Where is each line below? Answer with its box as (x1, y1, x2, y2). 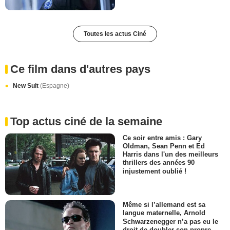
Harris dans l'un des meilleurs (123, 150, 218, 159)
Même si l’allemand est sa (123, 201, 205, 209)
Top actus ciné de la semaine (10, 115, 162, 128)
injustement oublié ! (123, 167, 186, 175)
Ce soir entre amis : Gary (123, 134, 202, 142)
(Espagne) (40, 82, 69, 89)
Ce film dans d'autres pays (10, 63, 150, 75)
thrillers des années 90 (123, 159, 195, 167)
